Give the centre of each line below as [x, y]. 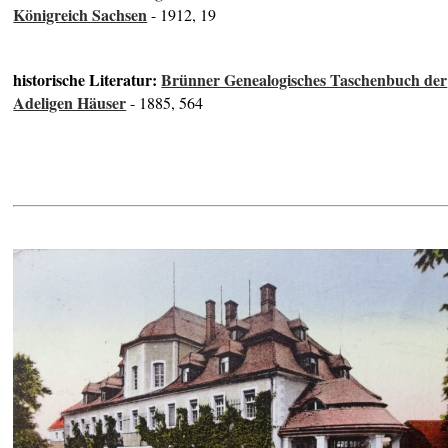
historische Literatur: [87, 80]
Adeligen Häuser [70, 103]
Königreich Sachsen [80, 15]
